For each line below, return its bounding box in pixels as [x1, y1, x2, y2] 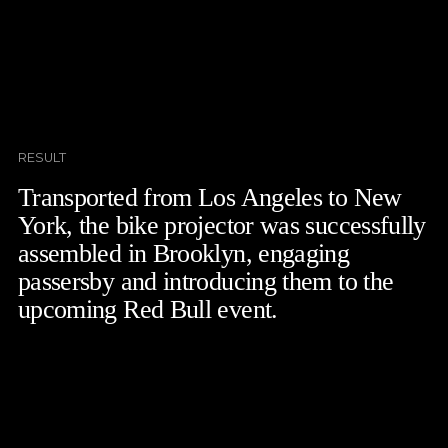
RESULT [17, 149, 66, 165]
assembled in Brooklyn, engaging [17, 238, 350, 268]
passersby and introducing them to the [17, 266, 394, 296]
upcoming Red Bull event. [17, 294, 278, 324]
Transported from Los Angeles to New [17, 182, 402, 212]
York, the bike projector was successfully [17, 210, 426, 240]
